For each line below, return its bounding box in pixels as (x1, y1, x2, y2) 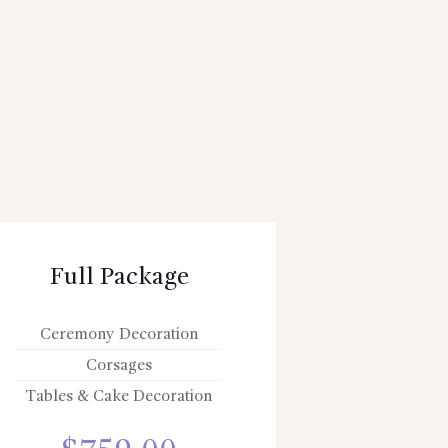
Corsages (86, 358, 153, 375)
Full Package (49, 264, 189, 290)
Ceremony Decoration (39, 326, 199, 343)
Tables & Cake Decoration (25, 389, 214, 406)
